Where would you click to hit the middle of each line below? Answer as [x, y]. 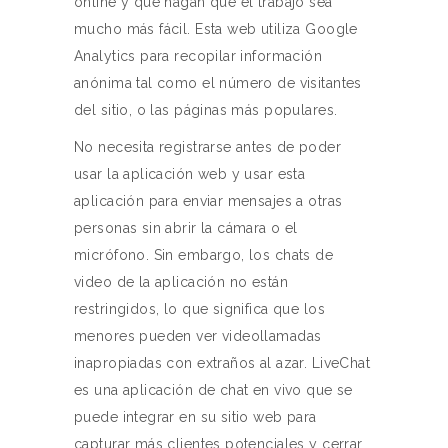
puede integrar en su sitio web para [195, 417]
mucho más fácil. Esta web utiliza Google [216, 29]
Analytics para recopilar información [198, 56]
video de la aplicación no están [181, 282]
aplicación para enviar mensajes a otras [208, 201]
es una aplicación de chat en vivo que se [213, 390]
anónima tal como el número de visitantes [218, 83]
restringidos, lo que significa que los [199, 309]
